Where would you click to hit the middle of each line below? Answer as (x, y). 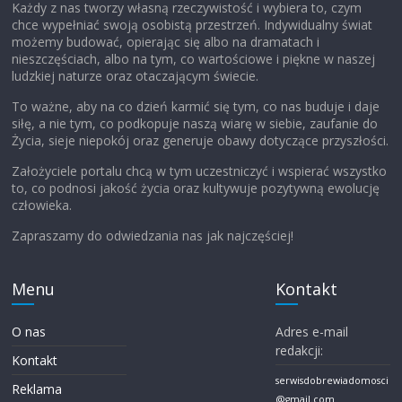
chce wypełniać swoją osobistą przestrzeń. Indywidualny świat (192, 24)
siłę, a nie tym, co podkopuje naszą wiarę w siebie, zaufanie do (195, 123)
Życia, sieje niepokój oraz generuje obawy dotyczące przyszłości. (201, 140)
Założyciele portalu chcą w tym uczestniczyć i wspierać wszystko (200, 170)
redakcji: (299, 350)
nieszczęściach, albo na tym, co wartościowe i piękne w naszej (194, 58)
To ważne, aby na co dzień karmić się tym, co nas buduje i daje (196, 106)
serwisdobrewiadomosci (332, 380)
